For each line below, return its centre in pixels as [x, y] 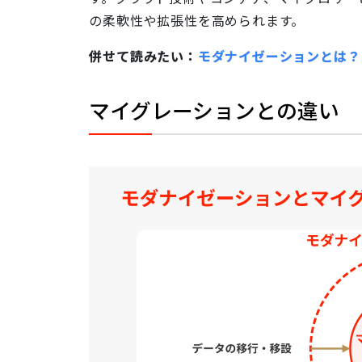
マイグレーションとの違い [215, 111]
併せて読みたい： [143, 56]
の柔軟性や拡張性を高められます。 [197, 20]
